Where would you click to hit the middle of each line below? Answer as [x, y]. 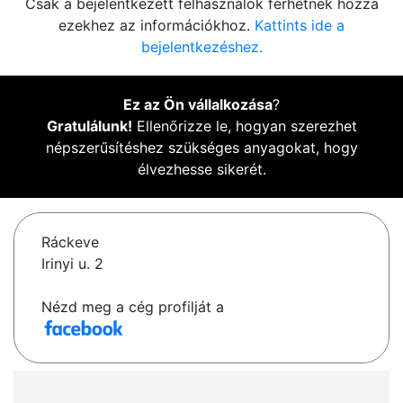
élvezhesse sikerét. [201, 170]
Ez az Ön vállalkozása [198, 105]
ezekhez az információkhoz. [157, 26]
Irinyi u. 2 [72, 264]
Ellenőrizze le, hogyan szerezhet [244, 126]
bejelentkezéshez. [201, 47]
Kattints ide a [300, 26]
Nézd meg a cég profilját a [133, 307]
